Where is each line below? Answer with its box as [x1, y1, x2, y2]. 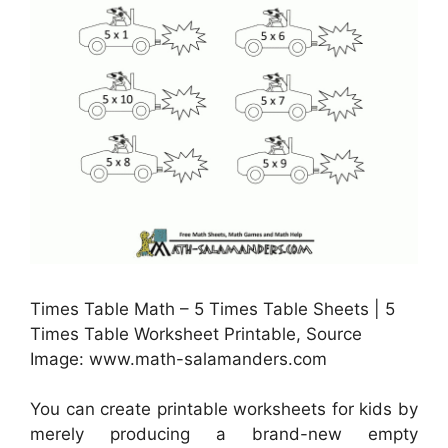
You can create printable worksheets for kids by [30, 399, 418, 420]
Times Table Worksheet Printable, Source [30, 323, 362, 344]
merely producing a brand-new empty [30, 424, 418, 445]
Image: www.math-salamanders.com [30, 348, 327, 369]
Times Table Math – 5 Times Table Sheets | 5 [30, 298, 395, 319]
